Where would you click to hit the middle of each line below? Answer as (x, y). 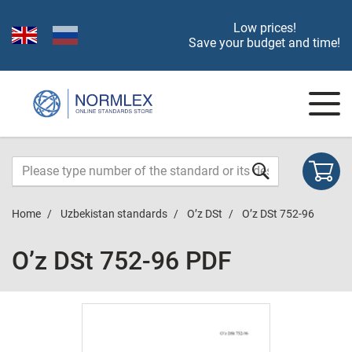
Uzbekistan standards (114, 214)
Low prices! (264, 28)
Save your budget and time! (264, 43)
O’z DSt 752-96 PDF (122, 261)
